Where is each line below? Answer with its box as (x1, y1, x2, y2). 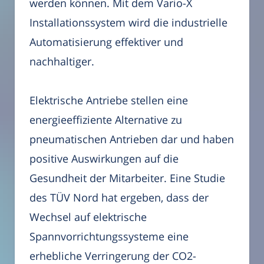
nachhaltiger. (29, 54, 94, 68)
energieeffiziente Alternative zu (29, 113, 182, 127)
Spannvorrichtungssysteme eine (29, 229, 189, 244)
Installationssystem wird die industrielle (29, 15, 227, 29)
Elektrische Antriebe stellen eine (29, 93, 188, 108)
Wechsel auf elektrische (29, 210, 147, 225)
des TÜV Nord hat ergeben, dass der (29, 190, 209, 205)
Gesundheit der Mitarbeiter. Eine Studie (29, 171, 225, 186)
